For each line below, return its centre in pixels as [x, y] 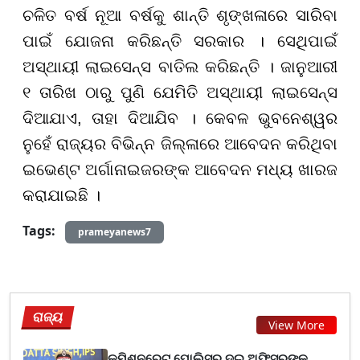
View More [297, 325]
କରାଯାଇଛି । [61, 196]
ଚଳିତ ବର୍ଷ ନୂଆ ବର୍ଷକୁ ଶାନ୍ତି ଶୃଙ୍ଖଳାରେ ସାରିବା [180, 16]
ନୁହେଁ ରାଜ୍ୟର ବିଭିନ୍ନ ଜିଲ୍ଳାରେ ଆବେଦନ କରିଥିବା [180, 144]
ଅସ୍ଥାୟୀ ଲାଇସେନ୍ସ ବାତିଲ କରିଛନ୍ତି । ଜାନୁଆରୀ [180, 67]
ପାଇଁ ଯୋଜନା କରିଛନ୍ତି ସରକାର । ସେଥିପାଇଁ [180, 41]
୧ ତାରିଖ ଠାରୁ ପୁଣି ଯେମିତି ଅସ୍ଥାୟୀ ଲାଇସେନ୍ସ [180, 93]
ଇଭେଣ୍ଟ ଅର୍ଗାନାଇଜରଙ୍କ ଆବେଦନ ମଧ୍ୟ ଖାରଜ [180, 170]
